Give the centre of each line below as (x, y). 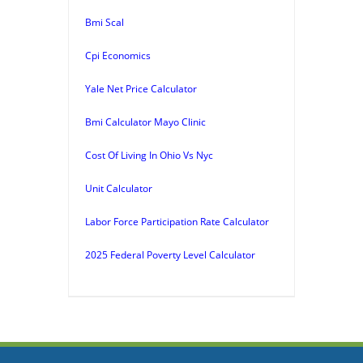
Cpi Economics (118, 55)
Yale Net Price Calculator (141, 88)
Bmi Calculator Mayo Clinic (145, 122)
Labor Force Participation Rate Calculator (177, 221)
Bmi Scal (105, 22)
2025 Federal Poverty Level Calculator (170, 254)
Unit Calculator (119, 188)
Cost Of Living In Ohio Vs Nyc (149, 155)
